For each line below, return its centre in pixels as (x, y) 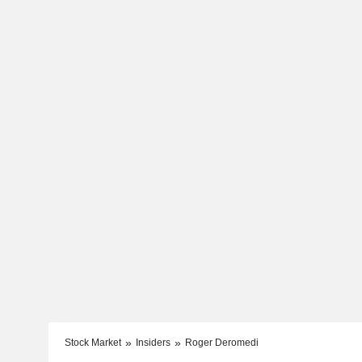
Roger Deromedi (221, 342)
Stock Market (93, 342)
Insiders (153, 342)
